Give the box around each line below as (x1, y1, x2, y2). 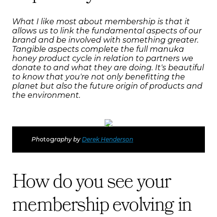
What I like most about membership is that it (12, 16, 190, 26)
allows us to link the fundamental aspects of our (12, 26, 201, 35)
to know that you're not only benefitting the (12, 72, 185, 81)
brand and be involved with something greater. (12, 35, 199, 45)
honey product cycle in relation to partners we (12, 53, 193, 63)
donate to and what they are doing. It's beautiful (12, 62, 204, 72)
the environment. (12, 90, 80, 100)
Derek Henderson (82, 135, 133, 143)
